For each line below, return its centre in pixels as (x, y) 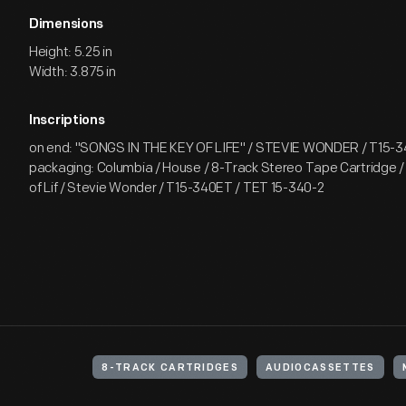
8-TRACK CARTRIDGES (170, 368)
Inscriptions (67, 121)
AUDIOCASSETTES (320, 368)
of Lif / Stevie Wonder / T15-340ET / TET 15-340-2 (177, 188)
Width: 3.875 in (72, 72)
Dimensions (66, 25)
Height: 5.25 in (71, 52)
